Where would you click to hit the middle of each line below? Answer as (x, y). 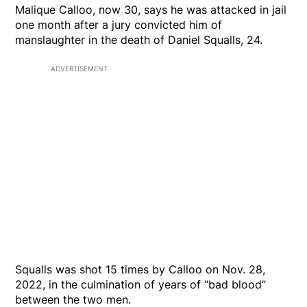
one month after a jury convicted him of (119, 25)
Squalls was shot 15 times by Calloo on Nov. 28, (140, 269)
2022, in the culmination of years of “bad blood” (141, 284)
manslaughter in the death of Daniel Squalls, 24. (139, 40)
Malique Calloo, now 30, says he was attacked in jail (151, 10)
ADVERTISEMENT (79, 69)
